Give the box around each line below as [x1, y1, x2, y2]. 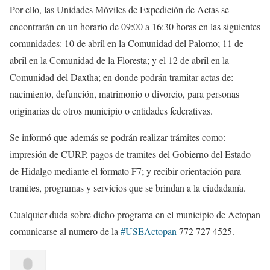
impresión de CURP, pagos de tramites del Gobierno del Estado [10, 148, 251, 160]
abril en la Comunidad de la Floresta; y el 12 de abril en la [10, 54, 229, 66]
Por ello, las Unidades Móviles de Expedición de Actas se [10, 3, 229, 16]
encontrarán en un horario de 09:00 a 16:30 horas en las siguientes [10, 20, 260, 33]
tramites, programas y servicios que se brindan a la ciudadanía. [10, 181, 246, 194]
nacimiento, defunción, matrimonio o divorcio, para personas [10, 87, 239, 100]
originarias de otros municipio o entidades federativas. [10, 104, 213, 117]
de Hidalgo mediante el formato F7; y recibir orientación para [10, 165, 241, 177]
